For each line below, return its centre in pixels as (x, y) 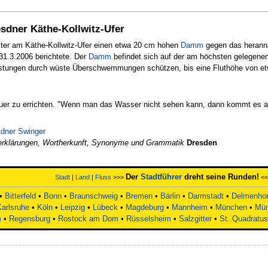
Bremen (139, 196)
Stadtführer (161, 176)
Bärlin (170, 196)
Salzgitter (195, 219)
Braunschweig (94, 196)
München (231, 208)
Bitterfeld (20, 196)
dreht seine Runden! (220, 176)
